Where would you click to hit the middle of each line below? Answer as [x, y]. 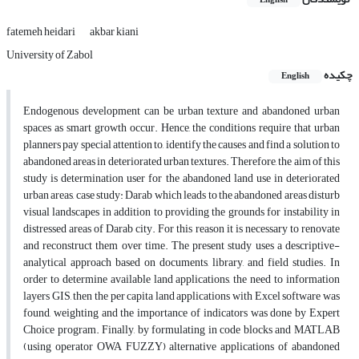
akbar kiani [114, 32]
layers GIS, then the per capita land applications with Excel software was [182, 296]
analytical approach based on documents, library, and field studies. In [182, 263]
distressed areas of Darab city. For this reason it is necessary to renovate [182, 229]
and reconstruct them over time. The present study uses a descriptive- [182, 246]
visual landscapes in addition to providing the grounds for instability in [182, 212]
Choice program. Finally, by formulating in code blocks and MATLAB [182, 330]
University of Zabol [50, 55]
